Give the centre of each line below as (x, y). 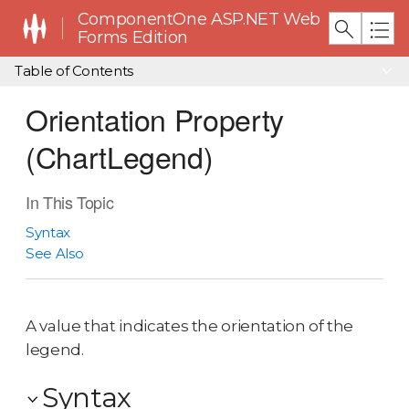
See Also (55, 253)
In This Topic (70, 202)
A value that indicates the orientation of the (189, 325)
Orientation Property (155, 119)
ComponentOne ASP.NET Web (199, 19)
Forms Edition (133, 37)
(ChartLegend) (120, 156)
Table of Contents (74, 71)
